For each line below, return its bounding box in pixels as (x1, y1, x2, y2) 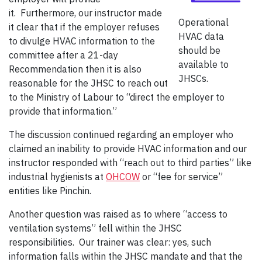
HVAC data (178, 30, 224, 43)
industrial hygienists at (9, 171, 106, 183)
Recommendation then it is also (9, 63, 142, 75)
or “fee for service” (140, 171, 223, 183)
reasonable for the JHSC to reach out (9, 77, 168, 89)
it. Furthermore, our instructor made (9, 7, 162, 19)
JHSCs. (178, 73, 208, 85)
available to (178, 58, 229, 71)
